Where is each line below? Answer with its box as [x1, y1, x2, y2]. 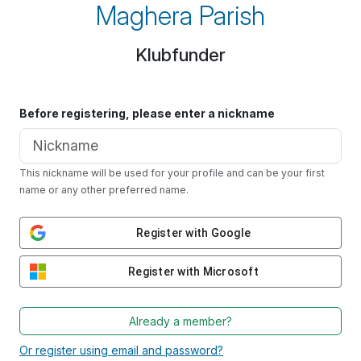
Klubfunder [135, 44, 226, 66]
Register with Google [136, 226, 251, 239]
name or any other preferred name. [19, 184, 189, 197]
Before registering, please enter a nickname [19, 106, 275, 121]
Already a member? [129, 314, 232, 329]
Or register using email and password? [19, 343, 223, 358]
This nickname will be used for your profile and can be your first [19, 167, 325, 180]
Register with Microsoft [128, 264, 259, 278]
